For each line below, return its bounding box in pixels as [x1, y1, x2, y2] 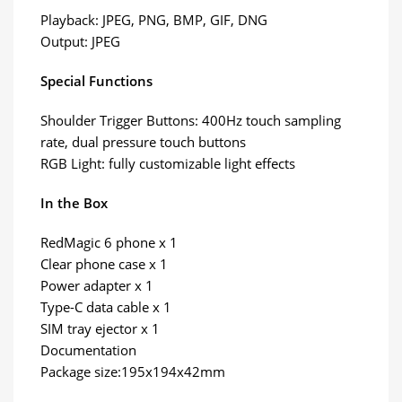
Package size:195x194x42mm [40, 362, 225, 380]
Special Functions [40, 71, 153, 90]
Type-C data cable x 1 [40, 297, 171, 316]
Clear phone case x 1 [40, 254, 168, 273]
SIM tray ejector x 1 [40, 319, 160, 337]
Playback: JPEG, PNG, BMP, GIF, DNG [40, 10, 267, 29]
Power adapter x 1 [40, 275, 153, 294]
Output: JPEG [40, 31, 120, 50]
